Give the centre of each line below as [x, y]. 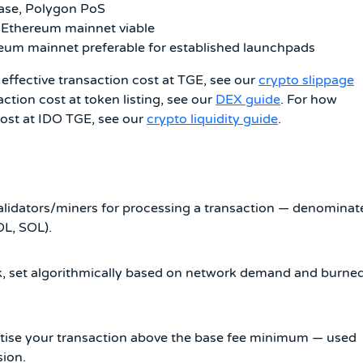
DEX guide [248, 99]
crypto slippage [306, 80]
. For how [309, 99]
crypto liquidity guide [212, 119]
